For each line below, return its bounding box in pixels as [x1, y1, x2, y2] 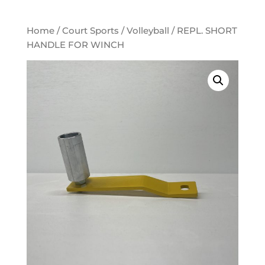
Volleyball [126, 25, 169, 36]
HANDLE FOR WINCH [26, 39, 124, 50]
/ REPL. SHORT [169, 25, 237, 36]
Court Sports [62, 25, 119, 36]
